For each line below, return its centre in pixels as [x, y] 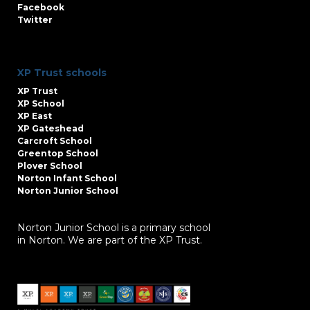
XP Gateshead [51, 128]
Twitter [35, 19]
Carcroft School [55, 140]
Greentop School [58, 153]
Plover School [50, 165]
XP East [35, 116]
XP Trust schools [62, 72]
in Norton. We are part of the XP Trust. [110, 240]
